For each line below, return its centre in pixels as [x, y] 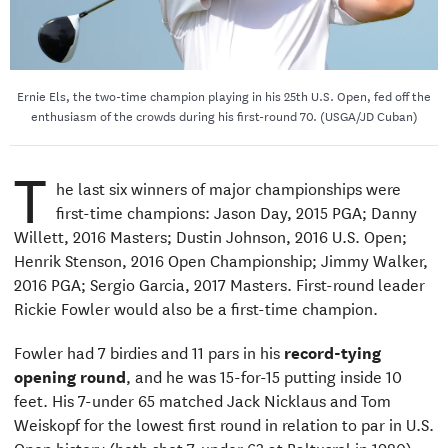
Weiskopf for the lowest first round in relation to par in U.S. [223, 423]
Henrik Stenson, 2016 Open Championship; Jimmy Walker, [220, 259]
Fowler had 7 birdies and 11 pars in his [148, 351]
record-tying [332, 351]
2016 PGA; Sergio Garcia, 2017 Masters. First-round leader [219, 283]
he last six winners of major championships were [228, 187]
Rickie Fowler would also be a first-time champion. [195, 307]
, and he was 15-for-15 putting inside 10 [263, 375]
